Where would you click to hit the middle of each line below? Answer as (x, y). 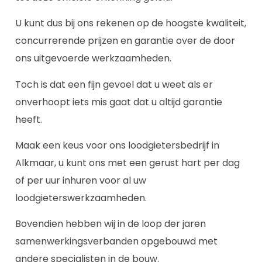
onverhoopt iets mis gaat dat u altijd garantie (119, 102)
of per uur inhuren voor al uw (81, 181)
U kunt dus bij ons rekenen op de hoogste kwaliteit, (131, 23)
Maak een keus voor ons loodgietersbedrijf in (117, 146)
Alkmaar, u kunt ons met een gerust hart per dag (127, 163)
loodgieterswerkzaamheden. (81, 198)
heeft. (29, 119)
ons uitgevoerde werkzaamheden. (93, 58)
